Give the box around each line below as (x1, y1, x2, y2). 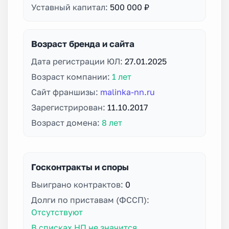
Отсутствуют (31, 207, 83, 217)
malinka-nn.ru (100, 86, 155, 97)
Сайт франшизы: (31, 86, 100, 97)
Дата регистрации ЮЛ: (31, 56, 125, 66)
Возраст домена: (31, 117, 102, 128)
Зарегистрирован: (31, 102, 107, 112)
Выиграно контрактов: (31, 179, 125, 190)
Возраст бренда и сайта (31, 38, 134, 49)
